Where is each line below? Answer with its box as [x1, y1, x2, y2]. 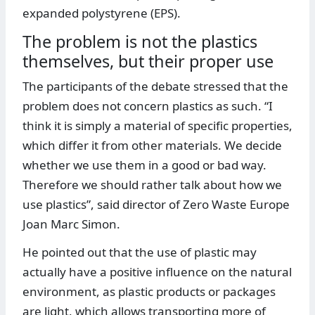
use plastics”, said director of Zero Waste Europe [22, 196, 290, 213]
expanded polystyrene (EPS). [22, 5, 181, 22]
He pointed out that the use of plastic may [22, 244, 257, 261]
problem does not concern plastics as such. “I [22, 98, 273, 115]
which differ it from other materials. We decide [22, 137, 282, 154]
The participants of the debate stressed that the [22, 78, 288, 95]
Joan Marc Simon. [22, 216, 120, 233]
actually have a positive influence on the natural [22, 264, 292, 281]
